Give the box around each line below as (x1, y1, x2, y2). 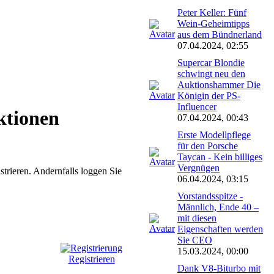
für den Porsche (177, 140, 238, 151)
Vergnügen (177, 162, 220, 173)
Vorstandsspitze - (177, 190, 243, 201)
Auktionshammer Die (177, 79, 261, 90)
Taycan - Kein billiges (177, 151, 262, 162)
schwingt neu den (177, 68, 245, 79)
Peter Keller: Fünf (177, 7, 246, 18)
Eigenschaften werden (177, 223, 263, 234)
